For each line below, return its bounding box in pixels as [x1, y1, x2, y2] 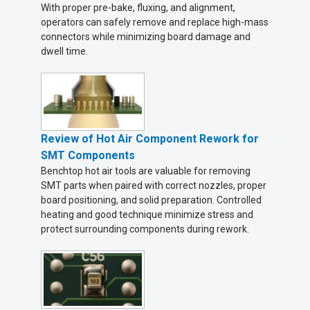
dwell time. [41, 46, 88, 57]
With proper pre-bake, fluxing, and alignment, [41, 2, 235, 14]
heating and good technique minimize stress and [41, 209, 253, 221]
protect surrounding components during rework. [41, 224, 249, 235]
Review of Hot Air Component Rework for [41, 132, 259, 146]
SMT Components [41, 149, 135, 163]
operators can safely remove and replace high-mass [41, 17, 268, 28]
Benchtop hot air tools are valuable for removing [41, 165, 250, 177]
